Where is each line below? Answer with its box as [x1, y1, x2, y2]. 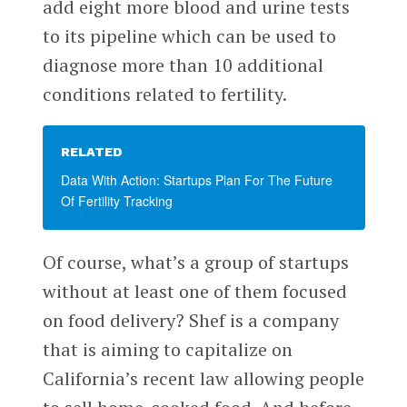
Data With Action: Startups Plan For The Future [60, 170, 333, 189]
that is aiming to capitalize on [42, 336, 293, 362]
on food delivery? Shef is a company [42, 307, 339, 333]
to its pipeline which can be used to [42, 23, 336, 48]
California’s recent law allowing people [42, 365, 364, 391]
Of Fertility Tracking [60, 191, 173, 210]
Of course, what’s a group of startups [42, 249, 349, 274]
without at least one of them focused [42, 278, 347, 303]
